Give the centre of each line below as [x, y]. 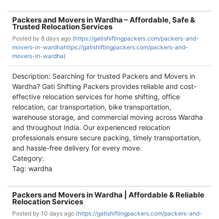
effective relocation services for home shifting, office [96, 97]
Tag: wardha [32, 168]
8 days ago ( [58, 38]
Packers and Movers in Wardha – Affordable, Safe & [104, 20]
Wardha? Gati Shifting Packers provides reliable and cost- [104, 86]
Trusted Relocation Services [62, 27]
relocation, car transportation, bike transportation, [92, 107]
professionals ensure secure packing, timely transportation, [107, 138]
